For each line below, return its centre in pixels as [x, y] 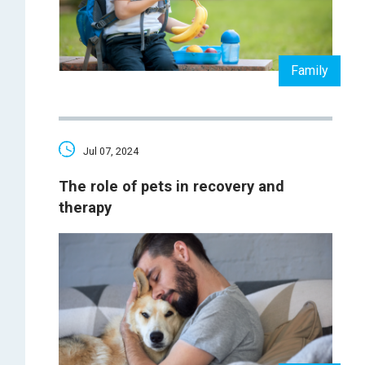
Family [309, 70]
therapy [85, 208]
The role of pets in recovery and [171, 187]
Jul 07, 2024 [110, 151]
